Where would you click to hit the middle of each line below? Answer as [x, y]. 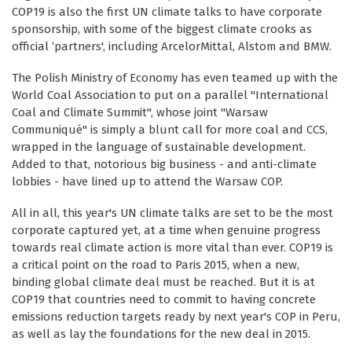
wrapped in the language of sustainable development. [159, 147]
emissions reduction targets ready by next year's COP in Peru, [176, 317]
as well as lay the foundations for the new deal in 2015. [161, 334]
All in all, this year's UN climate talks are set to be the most [172, 213]
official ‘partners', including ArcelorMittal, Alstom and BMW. [172, 47]
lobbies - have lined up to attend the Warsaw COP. [147, 182]
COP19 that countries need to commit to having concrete [164, 300]
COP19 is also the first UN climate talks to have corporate [167, 12]
